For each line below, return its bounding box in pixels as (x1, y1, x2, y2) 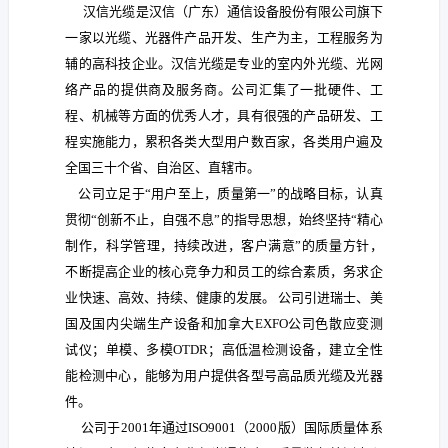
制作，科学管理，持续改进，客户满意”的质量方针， (65, 237, 383, 253)
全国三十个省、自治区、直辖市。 (65, 159, 261, 175)
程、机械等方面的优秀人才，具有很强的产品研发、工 (65, 107, 383, 123)
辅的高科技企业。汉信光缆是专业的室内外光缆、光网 (65, 55, 383, 71)
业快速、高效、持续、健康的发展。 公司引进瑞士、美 (65, 289, 383, 305)
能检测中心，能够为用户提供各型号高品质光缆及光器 (65, 367, 383, 383)
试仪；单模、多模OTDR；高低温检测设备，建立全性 (65, 341, 383, 357)
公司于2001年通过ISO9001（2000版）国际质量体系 (65, 419, 383, 435)
